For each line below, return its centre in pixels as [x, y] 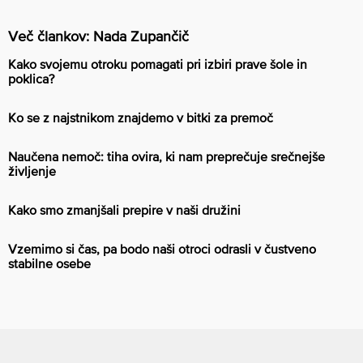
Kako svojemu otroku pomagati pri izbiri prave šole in [158, 64]
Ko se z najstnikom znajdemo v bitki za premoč [141, 117]
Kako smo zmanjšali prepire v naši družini [124, 209]
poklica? [31, 78]
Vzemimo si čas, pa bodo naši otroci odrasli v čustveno [162, 248]
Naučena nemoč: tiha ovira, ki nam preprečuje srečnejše [167, 156]
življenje [32, 171]
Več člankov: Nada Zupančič [98, 36]
